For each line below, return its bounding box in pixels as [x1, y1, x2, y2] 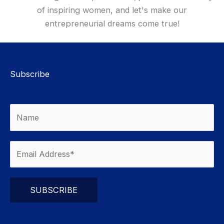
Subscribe [10, 69, 49, 79]
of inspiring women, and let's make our [37, 4, 187, 15]
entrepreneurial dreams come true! [44, 18, 179, 28]
